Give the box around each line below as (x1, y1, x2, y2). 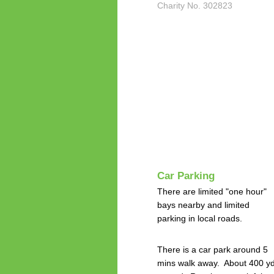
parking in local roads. (157, 213, 242, 224)
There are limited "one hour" (157, 187, 267, 197)
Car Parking (157, 169, 215, 182)
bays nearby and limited (157, 200, 250, 210)
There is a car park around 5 (157, 245, 268, 255)
